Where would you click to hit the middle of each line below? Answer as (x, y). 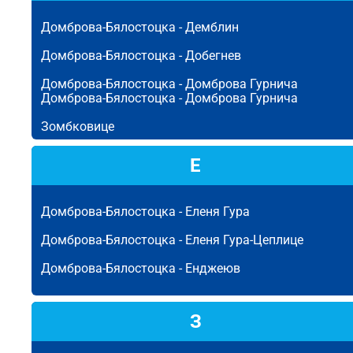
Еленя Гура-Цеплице (244, 240)
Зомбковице (78, 126)
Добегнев (213, 56)
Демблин (212, 27)
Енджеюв (213, 268)
